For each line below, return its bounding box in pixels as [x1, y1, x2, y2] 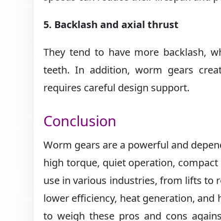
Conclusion [43, 110, 117, 130]
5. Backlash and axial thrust [43, 17, 179, 31]
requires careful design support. [43, 80, 190, 94]
